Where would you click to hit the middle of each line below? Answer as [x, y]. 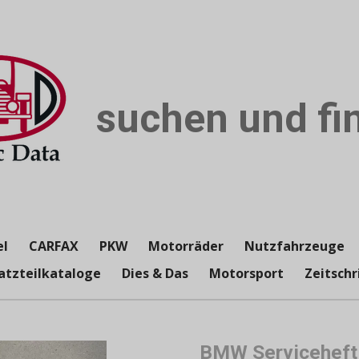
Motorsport [246, 273]
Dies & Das [155, 273]
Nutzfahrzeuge [294, 246]
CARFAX [54, 246]
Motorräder [186, 246]
